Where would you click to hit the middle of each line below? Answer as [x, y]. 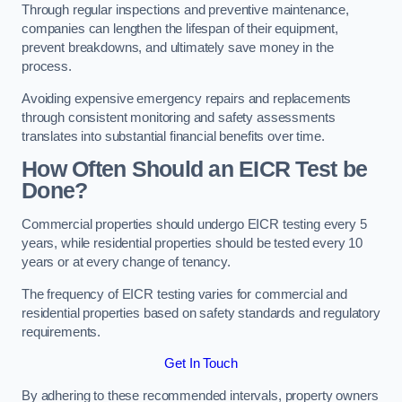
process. [47, 67]
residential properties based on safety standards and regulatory [201, 313]
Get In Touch [201, 364]
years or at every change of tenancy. [126, 262]
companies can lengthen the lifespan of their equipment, [180, 29]
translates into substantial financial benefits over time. [173, 136]
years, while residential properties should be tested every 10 [192, 243]
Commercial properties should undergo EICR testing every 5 [194, 224]
